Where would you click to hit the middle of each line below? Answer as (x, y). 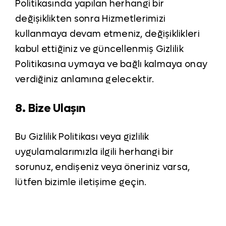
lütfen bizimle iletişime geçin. (81, 183)
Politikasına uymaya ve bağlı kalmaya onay (111, 65)
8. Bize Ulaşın (50, 108)
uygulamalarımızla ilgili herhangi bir (94, 152)
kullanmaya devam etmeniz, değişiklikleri (107, 34)
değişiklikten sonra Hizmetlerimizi (90, 19)
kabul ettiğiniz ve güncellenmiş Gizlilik (99, 49)
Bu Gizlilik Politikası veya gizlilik (82, 137)
